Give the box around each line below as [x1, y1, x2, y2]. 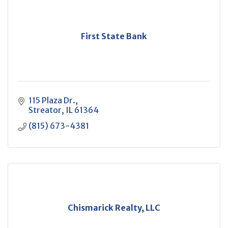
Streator [28, 105, 62, 115]
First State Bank [81, 31, 147, 41]
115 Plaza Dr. [28, 95, 75, 105]
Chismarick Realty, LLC [68, 203, 160, 213]
